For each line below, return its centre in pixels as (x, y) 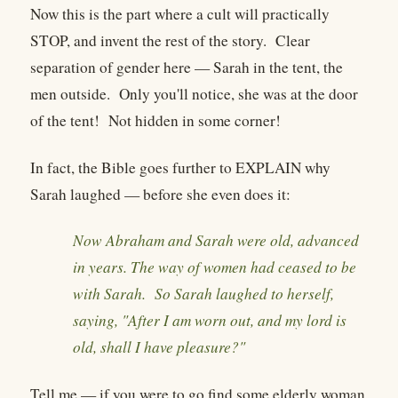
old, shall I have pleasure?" (159, 347)
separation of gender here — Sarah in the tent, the (187, 68)
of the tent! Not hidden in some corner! (155, 121)
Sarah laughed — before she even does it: (160, 194)
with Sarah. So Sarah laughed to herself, (203, 294)
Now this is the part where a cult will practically (180, 14)
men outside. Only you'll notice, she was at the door (194, 94)
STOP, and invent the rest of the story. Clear (170, 41)
